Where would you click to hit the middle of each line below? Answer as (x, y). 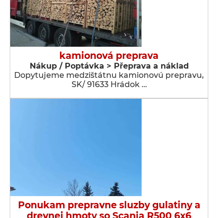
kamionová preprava (109, 56)
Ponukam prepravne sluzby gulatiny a (109, 205)
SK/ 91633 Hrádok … (109, 84)
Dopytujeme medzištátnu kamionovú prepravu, (109, 75)
